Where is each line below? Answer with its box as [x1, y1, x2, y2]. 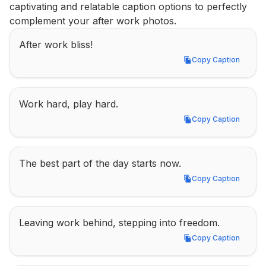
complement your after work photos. [9, 15, 176, 27]
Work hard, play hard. [19, 98, 118, 110]
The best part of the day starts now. [19, 157, 181, 169]
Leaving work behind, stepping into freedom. [19, 217, 220, 229]
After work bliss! [19, 39, 93, 50]
